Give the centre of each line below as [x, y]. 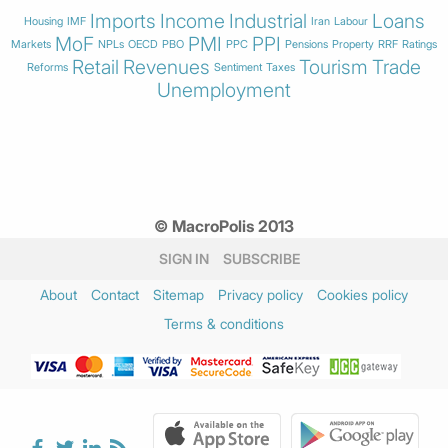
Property [353, 43]
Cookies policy [362, 294]
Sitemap [178, 294]
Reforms [47, 66]
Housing [43, 20]
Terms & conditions [224, 324]
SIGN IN [183, 258]
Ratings [419, 43]
